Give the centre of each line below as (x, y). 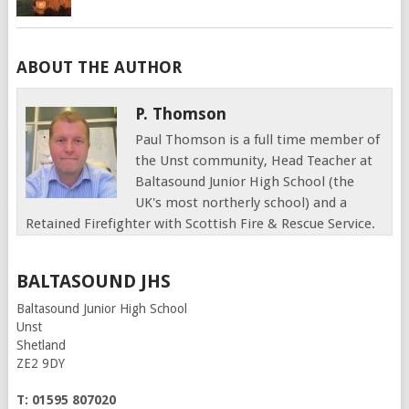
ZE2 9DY (40, 363)
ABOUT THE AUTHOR (99, 67)
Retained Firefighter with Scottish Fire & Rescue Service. (201, 224)
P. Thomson (181, 114)
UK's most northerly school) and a (241, 203)
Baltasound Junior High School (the (245, 182)
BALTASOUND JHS (93, 281)
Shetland (41, 345)
